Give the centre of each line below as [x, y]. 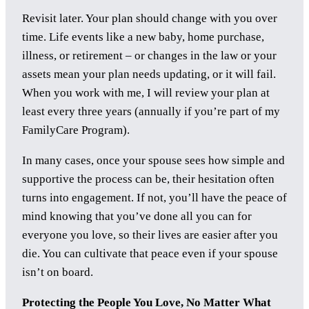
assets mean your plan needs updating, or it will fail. [149, 74]
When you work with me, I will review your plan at [146, 93]
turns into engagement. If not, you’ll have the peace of [154, 198]
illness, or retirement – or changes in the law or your [149, 56]
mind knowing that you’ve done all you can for [137, 217]
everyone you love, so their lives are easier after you [150, 235]
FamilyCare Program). [76, 130]
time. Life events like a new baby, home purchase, [143, 37]
